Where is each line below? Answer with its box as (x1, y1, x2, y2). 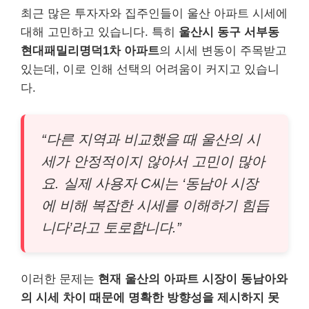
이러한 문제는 (21, 272, 98, 286)
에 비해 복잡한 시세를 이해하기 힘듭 (41, 198, 269, 213)
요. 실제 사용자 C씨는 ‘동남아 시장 (41, 176, 258, 191)
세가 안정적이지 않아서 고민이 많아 (41, 154, 265, 169)
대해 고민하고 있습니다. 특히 (21, 25, 179, 39)
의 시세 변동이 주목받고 (159, 43, 287, 57)
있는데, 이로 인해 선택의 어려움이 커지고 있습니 (21, 62, 279, 76)
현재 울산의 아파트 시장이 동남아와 (98, 272, 288, 286)
